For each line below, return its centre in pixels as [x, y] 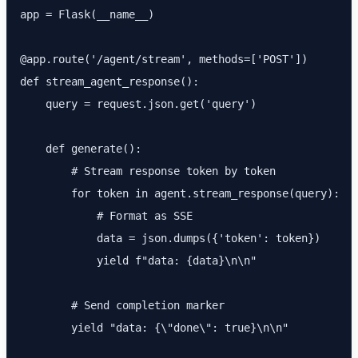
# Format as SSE [106, 216]
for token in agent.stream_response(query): [180, 193]
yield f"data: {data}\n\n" [138, 261]
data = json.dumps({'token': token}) [170, 238]
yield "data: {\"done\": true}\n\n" [154, 328]
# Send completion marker [122, 305]
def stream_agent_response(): [109, 82]
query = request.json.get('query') [138, 104]
